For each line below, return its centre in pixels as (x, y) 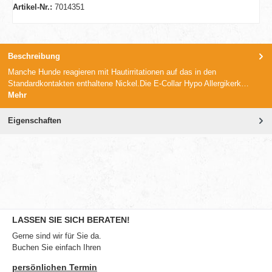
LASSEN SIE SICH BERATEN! (71, 219)
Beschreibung (34, 56)
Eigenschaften (35, 121)
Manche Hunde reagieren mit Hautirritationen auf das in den (112, 72)
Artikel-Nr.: (34, 7)
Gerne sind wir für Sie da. (57, 236)
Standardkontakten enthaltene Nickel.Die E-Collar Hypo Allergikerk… (128, 84)
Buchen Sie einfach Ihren (56, 247)
